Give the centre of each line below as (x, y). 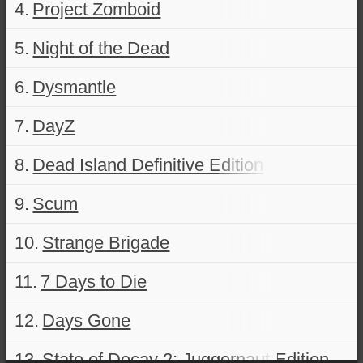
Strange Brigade (106, 242)
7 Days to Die (94, 281)
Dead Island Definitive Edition (148, 164)
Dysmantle (75, 87)
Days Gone (87, 320)
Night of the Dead (101, 48)
